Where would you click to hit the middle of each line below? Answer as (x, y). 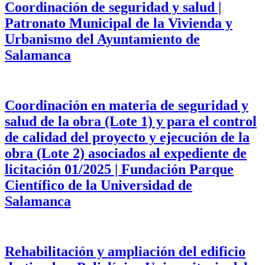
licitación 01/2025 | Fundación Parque (119, 169)
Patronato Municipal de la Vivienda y (119, 23)
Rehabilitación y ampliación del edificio (125, 251)
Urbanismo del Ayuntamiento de (102, 39)
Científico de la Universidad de (98, 185)
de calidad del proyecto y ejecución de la (127, 137)
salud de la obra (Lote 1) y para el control (131, 121)
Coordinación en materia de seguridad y (127, 105)
